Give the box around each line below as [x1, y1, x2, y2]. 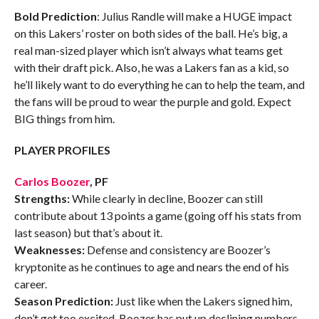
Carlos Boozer [14, 174, 90, 189]
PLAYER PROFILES [14, 143, 110, 157]
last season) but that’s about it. [14, 226, 162, 240]
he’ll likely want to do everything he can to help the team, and [14, 78, 305, 92]
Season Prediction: [14, 294, 113, 308]
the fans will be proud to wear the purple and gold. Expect [14, 95, 291, 109]
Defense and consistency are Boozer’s [84, 243, 271, 257]
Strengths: [14, 192, 70, 206]
